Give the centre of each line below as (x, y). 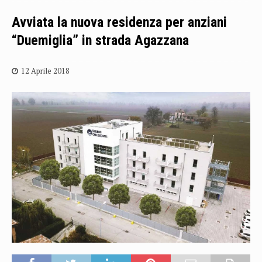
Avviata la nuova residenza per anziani (119, 22)
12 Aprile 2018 (45, 71)
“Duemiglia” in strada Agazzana (100, 40)
